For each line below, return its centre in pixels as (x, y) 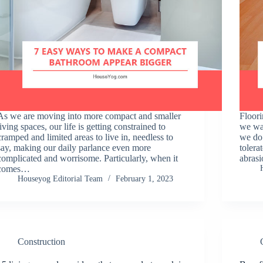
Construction (42, 241)
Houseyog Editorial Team (60, 178)
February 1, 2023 (145, 178)
